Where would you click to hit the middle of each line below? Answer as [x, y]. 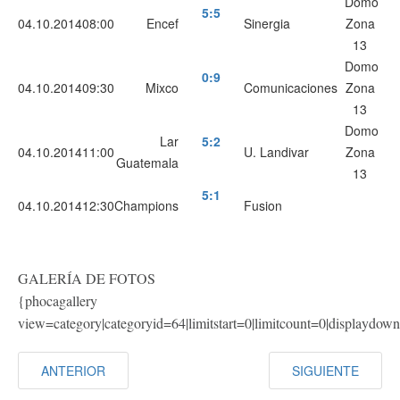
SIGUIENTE [325, 371]
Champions [146, 206]
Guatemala [147, 163]
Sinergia [267, 24]
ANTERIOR [73, 371]
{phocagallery [58, 301]
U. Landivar [276, 152]
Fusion [263, 206]
